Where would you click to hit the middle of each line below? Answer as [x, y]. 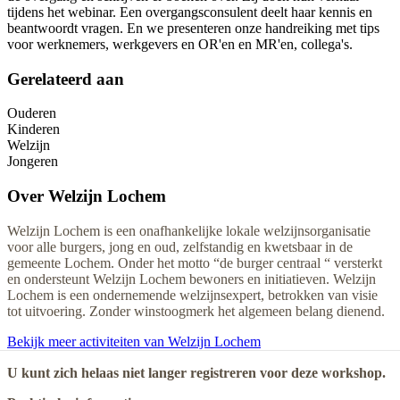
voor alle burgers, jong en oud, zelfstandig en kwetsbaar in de [180, 246]
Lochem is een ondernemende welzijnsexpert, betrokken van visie [192, 295]
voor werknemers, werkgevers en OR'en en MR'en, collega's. [180, 44]
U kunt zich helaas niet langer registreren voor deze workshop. [196, 372]
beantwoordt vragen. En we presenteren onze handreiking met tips [193, 28]
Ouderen [32, 113]
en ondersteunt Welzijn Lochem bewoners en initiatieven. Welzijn [192, 279]
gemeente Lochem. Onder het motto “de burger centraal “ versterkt [195, 262]
